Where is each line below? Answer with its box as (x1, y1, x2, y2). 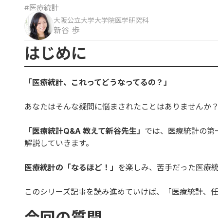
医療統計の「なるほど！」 (24, 162, 118, 172)
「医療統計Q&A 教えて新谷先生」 (24, 126, 145, 136)
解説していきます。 (24, 138, 93, 148)
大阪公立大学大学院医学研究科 (54, 16, 149, 25)
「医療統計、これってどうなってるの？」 (24, 77, 171, 87)
